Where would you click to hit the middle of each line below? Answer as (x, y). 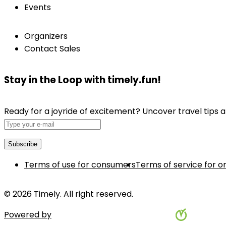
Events (38, 8)
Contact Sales (52, 49)
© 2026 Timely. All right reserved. (69, 194)
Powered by (28, 214)
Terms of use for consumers (80, 164)
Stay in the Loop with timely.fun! (82, 80)
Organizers (46, 36)
